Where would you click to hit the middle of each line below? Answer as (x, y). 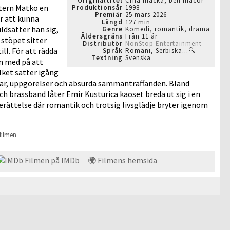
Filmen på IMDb (51, 160)
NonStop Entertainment (164, 43)
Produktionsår (97, 7)
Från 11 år (141, 36)
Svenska (138, 58)
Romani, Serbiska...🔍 (160, 51)
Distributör (103, 43)
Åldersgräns (102, 36)
